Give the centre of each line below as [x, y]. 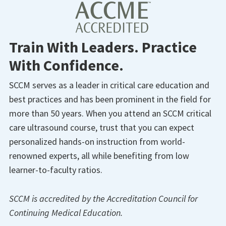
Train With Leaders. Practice [103, 47]
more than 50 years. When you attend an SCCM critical [110, 114]
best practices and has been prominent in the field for [110, 99]
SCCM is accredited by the [58, 198]
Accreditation [133, 198]
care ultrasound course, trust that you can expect [102, 128]
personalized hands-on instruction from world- [97, 142]
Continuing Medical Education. [66, 212]
